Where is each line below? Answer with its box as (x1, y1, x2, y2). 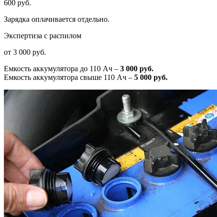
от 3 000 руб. (4, 47, 46, 56)
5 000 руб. (134, 73, 168, 81)
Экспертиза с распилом (4, 31, 81, 40)
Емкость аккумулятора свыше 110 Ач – (4, 73, 134, 81)
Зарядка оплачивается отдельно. (4, 15, 109, 23)
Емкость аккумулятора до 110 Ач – (4, 64, 120, 73)
